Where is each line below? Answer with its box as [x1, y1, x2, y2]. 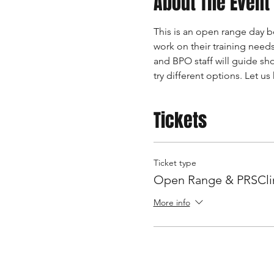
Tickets [153, 106, 207, 134]
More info [153, 197, 190, 209]
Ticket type [153, 157, 196, 168]
